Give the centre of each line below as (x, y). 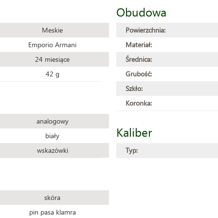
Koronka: (139, 103)
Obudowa (141, 12)
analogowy (52, 121)
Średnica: (139, 59)
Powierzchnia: (145, 30)
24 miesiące (53, 59)
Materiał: (139, 45)
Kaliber (134, 132)
